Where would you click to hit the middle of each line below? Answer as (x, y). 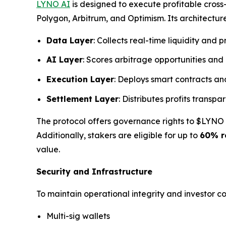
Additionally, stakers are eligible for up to (118, 135)
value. (48, 149)
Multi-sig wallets (78, 216)
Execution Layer (80, 79)
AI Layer (65, 60)
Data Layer (70, 40)
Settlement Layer (82, 99)
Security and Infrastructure (94, 171)
